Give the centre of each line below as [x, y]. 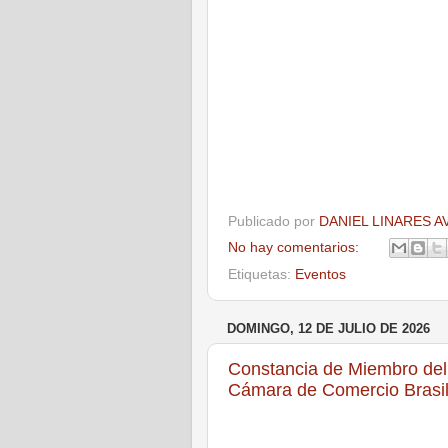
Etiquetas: [261, 275]
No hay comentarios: [295, 247]
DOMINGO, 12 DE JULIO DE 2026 [328, 329]
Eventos [320, 275]
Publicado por [273, 221]
